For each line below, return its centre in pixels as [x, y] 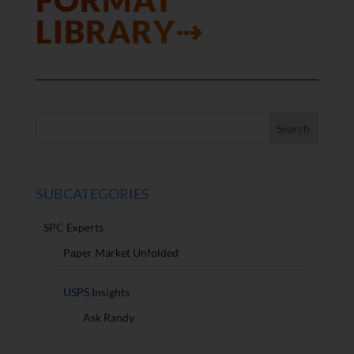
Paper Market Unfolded [121, 252]
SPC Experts [73, 227]
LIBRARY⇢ [119, 32]
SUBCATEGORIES [92, 193]
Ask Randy [108, 317]
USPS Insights [96, 292]
